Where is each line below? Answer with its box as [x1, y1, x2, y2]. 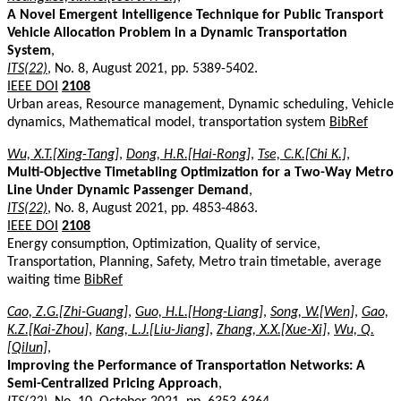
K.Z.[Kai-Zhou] [7, 322, 89, 337]
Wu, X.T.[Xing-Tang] [7, 147, 119, 162]
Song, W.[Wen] [270, 304, 354, 320]
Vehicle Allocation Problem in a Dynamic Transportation [7, 25, 347, 40]
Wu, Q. [334, 322, 374, 337]
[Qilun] [7, 340, 47, 355]
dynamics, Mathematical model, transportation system [7, 115, 329, 130]
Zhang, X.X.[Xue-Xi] [217, 322, 327, 337]
